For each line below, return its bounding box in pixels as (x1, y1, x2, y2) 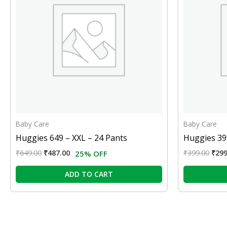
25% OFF (75, 148, 107, 159)
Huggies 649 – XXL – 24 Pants (16, 132, 127, 144)
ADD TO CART (65, 169, 113, 179)
